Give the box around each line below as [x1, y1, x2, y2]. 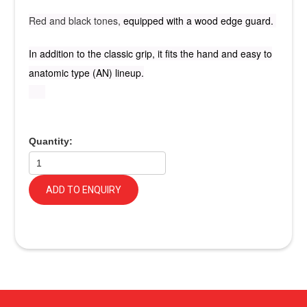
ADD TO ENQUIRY [46, 184, 122, 195]
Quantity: [29, 135, 73, 147]
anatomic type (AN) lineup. [29, 65, 145, 79]
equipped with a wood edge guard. [123, 13, 277, 27]
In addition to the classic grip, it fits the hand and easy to [29, 46, 273, 60]
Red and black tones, [29, 13, 124, 27]
